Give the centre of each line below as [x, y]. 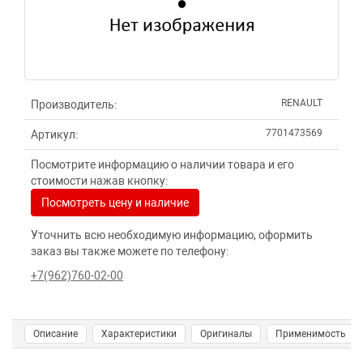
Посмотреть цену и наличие [115, 203]
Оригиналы [226, 334]
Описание [56, 334]
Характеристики [139, 334]
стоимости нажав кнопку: [99, 181]
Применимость [311, 334]
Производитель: [74, 105]
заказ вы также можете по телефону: [130, 251]
